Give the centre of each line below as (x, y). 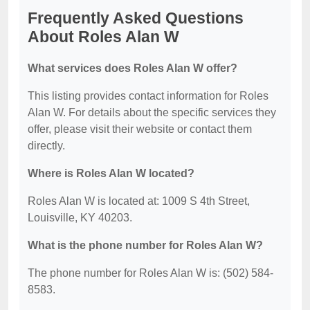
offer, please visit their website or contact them (140, 129)
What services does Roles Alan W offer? (133, 69)
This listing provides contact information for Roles (148, 96)
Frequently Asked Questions (136, 18)
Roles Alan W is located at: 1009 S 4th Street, (139, 201)
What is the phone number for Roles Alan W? (145, 246)
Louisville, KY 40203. (80, 218)
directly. (46, 146)
